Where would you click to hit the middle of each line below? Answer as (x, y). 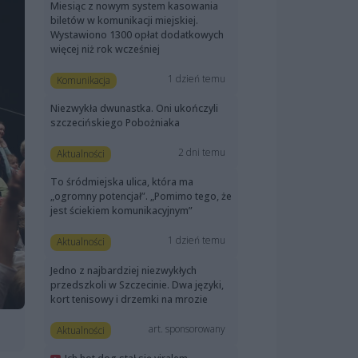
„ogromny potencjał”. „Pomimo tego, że (141, 197)
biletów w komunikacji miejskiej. (124, 20)
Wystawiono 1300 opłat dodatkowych (137, 34)
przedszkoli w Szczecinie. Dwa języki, (137, 284)
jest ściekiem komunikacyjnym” (121, 211)
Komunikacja (83, 80)
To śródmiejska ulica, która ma (122, 182)
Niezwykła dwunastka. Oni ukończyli (134, 109)
